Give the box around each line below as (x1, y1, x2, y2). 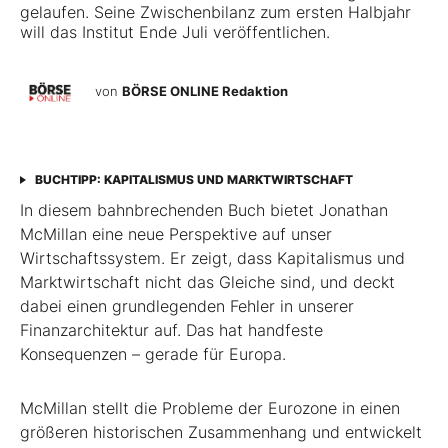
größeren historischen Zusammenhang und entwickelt (20, 422, 422, 443)
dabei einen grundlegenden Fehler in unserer (20, 296, 354, 317)
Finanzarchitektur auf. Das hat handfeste (20, 320, 323, 341)
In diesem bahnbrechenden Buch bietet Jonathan (20, 200, 388, 221)
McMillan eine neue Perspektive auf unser (20, 224, 332, 245)
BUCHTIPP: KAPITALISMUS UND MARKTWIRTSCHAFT (35, 172, 353, 188)
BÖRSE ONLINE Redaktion (122, 83, 288, 100)
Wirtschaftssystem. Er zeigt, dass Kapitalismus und (20, 248, 405, 269)
